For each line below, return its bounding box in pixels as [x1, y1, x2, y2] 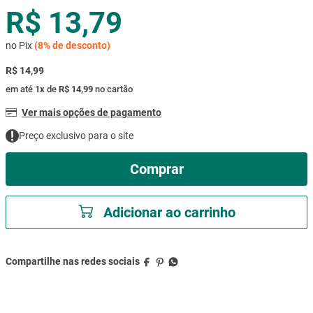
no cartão [93, 83, 133, 94]
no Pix [6, 39, 34, 51]
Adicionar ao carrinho [103, 203, 235, 221]
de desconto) [50, 39, 110, 51]
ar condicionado [38, 31, 109, 43]
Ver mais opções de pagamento [22, 106, 161, 118]
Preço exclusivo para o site [19, 130, 133, 142]
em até [6, 83, 35, 94]
